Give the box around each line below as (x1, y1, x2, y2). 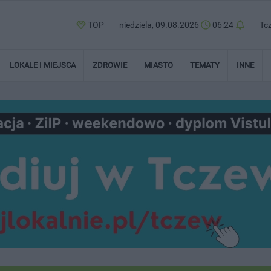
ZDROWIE (93, 60, 127, 70)
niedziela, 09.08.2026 (119, 20, 201, 30)
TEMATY (190, 60, 220, 70)
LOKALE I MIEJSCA (10, 60, 76, 70)
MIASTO (144, 60, 173, 70)
